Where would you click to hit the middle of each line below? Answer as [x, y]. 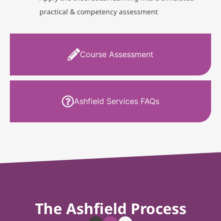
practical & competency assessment [99, 11]
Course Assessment [117, 55]
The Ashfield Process [110, 208]
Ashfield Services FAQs [117, 101]
